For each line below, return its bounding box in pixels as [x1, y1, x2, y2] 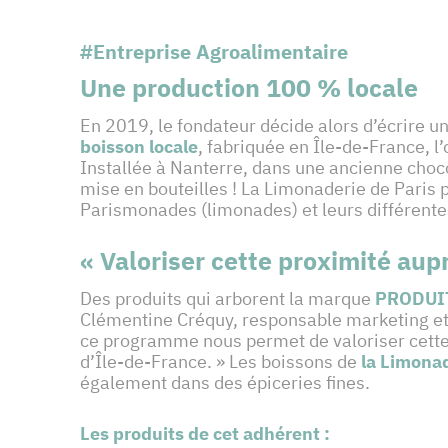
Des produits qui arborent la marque [80, 287, 375, 311]
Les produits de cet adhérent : [80, 422, 334, 446]
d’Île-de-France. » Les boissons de [80, 350, 357, 374]
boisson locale [80, 135, 198, 159]
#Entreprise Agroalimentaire [80, 38, 348, 66]
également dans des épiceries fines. [80, 371, 370, 395]
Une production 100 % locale [80, 71, 418, 105]
